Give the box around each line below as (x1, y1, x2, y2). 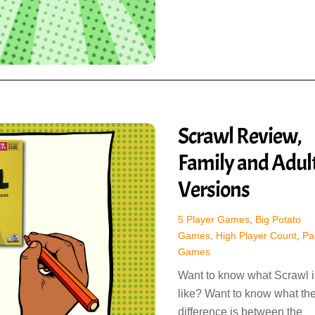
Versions (177, 174, 250, 204)
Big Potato (255, 214, 301, 226)
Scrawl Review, (177, 121, 302, 150)
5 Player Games (177, 214, 250, 226)
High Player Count (215, 230, 297, 242)
